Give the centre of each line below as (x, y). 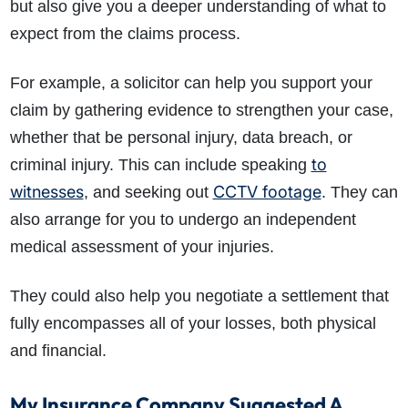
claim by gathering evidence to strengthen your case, (201, 110)
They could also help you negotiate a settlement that (199, 296)
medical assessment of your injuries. (142, 246)
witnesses (46, 191)
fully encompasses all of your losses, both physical (193, 323)
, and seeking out (148, 192)
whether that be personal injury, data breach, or (181, 137)
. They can (359, 192)
